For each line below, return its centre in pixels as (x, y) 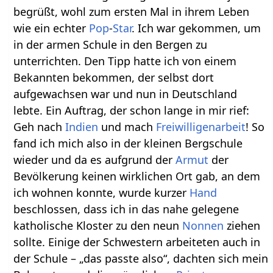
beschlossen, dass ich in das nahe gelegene (126, 209)
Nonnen (203, 225)
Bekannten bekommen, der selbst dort (114, 77)
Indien (82, 126)
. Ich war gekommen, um (197, 28)
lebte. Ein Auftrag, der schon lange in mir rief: (132, 110)
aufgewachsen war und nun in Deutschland (126, 94)
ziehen (242, 225)
